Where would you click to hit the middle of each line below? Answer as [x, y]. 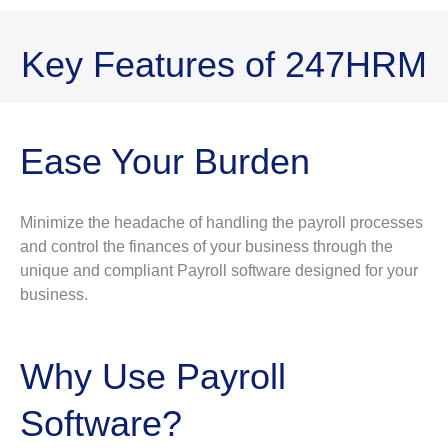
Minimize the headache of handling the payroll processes [221, 222]
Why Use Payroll [153, 376]
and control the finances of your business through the [206, 246]
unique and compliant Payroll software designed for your [219, 270]
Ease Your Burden [165, 161]
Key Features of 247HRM [224, 64]
